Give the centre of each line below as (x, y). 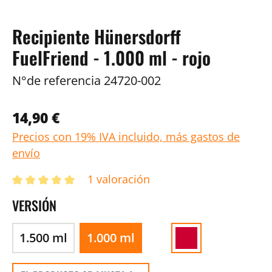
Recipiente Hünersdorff (97, 36)
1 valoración (118, 179)
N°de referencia (56, 80)
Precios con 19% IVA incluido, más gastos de (126, 137)
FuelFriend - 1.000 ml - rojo (111, 58)
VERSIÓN (34, 205)
